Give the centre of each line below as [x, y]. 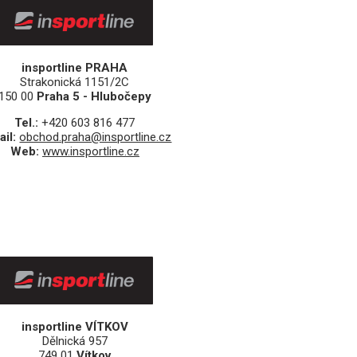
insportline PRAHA [75, 68]
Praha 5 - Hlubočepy [94, 97]
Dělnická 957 [75, 341]
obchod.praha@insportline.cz [96, 137]
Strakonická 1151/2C [75, 82]
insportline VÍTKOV [75, 327]
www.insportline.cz [90, 152]
